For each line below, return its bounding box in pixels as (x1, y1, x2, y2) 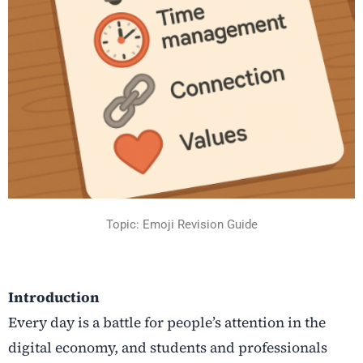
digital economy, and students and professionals (8, 338, 327, 358)
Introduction (8, 288, 100, 308)
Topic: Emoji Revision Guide (105, 216, 258, 232)
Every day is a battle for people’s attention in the (8, 313, 326, 333)
